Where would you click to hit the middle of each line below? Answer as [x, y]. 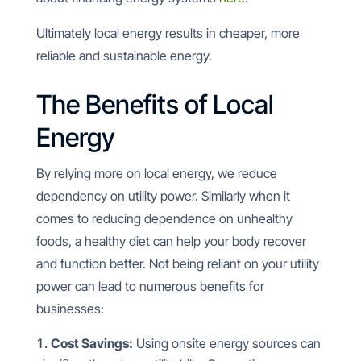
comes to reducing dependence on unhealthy [164, 218]
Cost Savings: [91, 343]
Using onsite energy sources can [226, 343]
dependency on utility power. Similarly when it [163, 196]
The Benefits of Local [155, 104]
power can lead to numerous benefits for [150, 286]
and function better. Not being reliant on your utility [177, 263]
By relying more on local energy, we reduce [156, 173]
